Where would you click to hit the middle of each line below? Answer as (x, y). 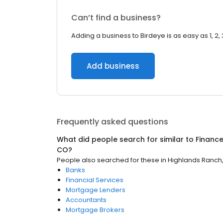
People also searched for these (108, 160)
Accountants (86, 200)
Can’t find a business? (116, 18)
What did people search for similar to (126, 139)
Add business (113, 66)
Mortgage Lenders (96, 190)
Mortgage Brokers (95, 210)
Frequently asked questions (112, 122)
